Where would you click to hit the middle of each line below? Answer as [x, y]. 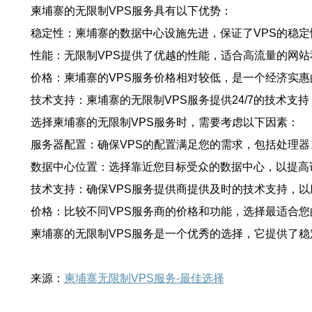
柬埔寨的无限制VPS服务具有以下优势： [131, 11]
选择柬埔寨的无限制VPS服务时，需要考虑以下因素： [165, 122]
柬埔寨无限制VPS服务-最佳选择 [144, 278]
